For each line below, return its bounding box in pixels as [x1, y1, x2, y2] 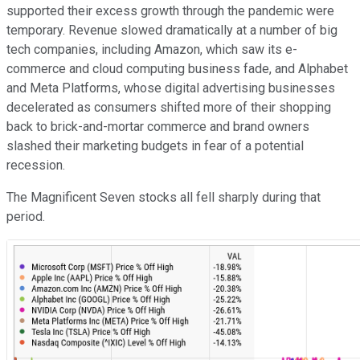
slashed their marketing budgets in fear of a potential [6, 138, 304, 154]
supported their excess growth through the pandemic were [6, 3, 334, 19]
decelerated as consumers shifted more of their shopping [6, 100, 331, 116]
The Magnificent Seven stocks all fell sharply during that [6, 190, 321, 206]
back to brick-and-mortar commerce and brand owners [6, 119, 309, 135]
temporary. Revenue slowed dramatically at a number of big [6, 22, 337, 39]
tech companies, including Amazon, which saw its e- [6, 42, 297, 58]
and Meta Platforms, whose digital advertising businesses [6, 80, 335, 96]
